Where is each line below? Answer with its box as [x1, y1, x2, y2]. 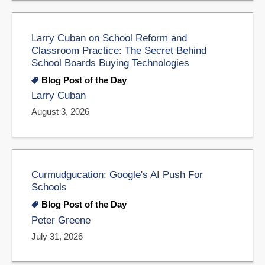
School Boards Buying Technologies [31, 57, 189, 68]
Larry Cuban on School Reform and [31, 32, 187, 43]
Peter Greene [31, 215, 91, 227]
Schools [31, 182, 67, 193]
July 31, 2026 [31, 231, 83, 241]
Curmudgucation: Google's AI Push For [31, 169, 203, 180]
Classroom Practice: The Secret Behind [31, 44, 206, 56]
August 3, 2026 [31, 106, 89, 117]
